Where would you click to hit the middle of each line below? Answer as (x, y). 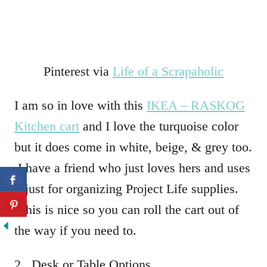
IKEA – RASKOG (196, 105)
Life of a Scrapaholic (168, 71)
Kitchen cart (47, 126)
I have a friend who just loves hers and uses (132, 168)
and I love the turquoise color (159, 126)
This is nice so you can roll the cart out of (127, 209)
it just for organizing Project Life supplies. (126, 189)
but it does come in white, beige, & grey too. (133, 147)
